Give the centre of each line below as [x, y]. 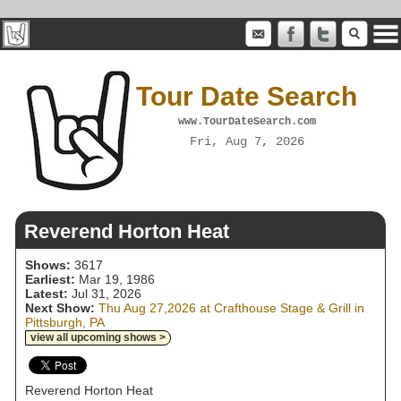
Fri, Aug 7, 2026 [247, 141]
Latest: [47, 294]
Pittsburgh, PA [65, 322]
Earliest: [50, 279]
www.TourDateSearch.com [247, 121]
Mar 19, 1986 [115, 279]
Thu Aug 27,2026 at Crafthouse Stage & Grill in [231, 308]
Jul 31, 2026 [105, 294]
